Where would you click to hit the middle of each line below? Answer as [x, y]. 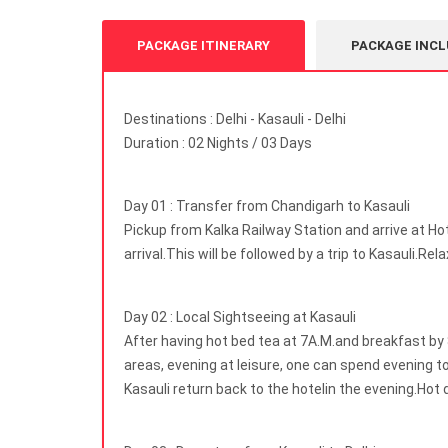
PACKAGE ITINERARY [203, 46]
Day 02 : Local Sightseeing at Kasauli [240, 317]
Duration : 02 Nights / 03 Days [218, 143]
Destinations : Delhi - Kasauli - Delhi [235, 119]
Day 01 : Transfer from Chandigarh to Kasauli [267, 206]
